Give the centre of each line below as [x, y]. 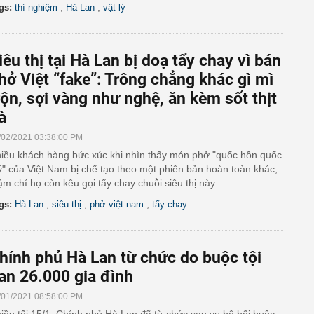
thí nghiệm [36, 7]
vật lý [114, 7]
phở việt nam [117, 204]
